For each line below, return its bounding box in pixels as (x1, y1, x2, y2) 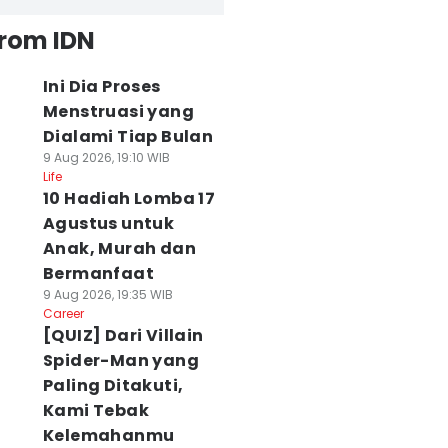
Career (42, 305, 84, 322)
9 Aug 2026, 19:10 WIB (42, 149, 170, 166)
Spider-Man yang (42, 349, 199, 372)
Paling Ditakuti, (42, 374, 184, 397)
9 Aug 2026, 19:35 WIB (42, 286, 173, 303)
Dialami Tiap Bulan (42, 125, 214, 148)
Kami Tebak (42, 399, 149, 422)
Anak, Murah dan (42, 237, 196, 260)
